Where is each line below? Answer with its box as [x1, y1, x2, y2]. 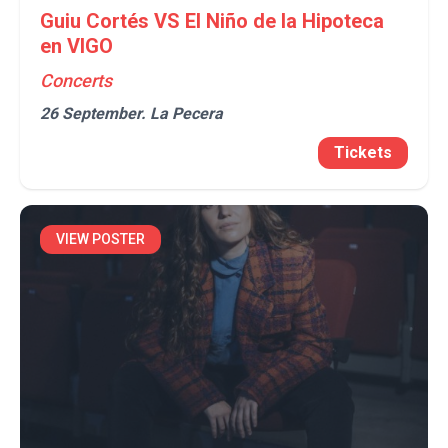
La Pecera [150, 104, 223, 123]
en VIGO [40, 34, 113, 58]
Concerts [40, 70, 112, 91]
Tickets [334, 143, 392, 162]
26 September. [40, 104, 150, 123]
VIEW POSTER [56, 231, 145, 247]
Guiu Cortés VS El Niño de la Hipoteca [40, 9, 384, 33]
